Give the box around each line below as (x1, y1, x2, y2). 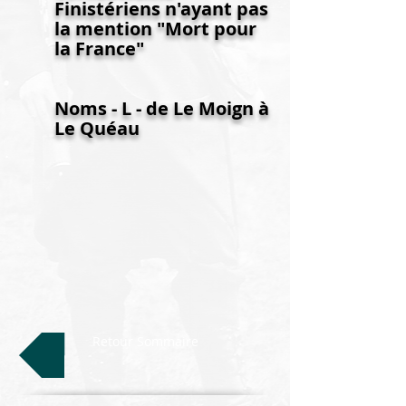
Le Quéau (54, 116, 140, 140)
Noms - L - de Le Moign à (54, 96, 269, 121)
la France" (54, 36, 144, 61)
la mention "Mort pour (54, 16, 256, 41)
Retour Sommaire (92, 333, 198, 350)
